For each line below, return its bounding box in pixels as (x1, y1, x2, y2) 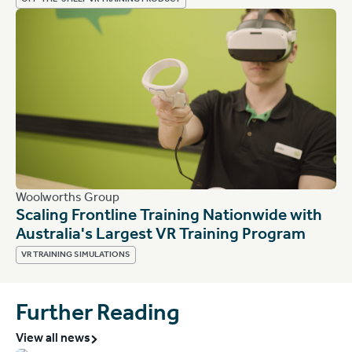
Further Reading (16, 303, 180, 328)
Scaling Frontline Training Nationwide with (16, 208, 322, 225)
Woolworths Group (16, 192, 119, 205)
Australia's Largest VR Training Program (16, 227, 306, 244)
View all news (16, 332, 90, 346)
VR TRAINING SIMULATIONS (21, 251, 130, 260)
